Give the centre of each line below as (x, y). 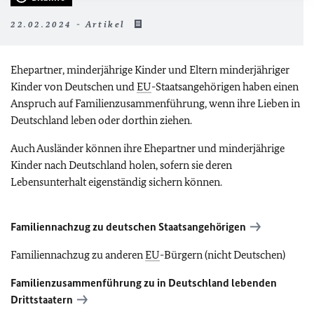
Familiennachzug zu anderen (78, 254)
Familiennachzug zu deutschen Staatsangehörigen (128, 226)
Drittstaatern (42, 299)
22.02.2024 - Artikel (70, 24)
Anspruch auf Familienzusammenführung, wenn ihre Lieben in (155, 103)
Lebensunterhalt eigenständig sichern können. (116, 182)
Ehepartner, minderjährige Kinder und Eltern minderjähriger (150, 69)
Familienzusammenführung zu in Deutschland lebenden (144, 282)
